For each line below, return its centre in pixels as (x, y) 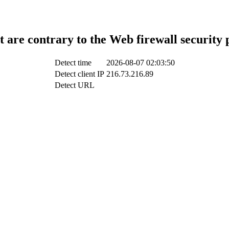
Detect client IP (79, 74)
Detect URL (74, 85)
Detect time (73, 62)
